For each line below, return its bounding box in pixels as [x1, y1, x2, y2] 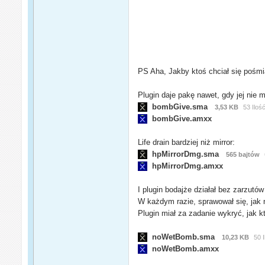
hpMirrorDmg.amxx [147, 161, 224, 170]
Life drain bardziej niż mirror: [138, 137, 235, 147]
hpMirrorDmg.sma [152, 149, 219, 159]
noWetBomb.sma [152, 232, 215, 241]
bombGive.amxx [147, 114, 212, 123]
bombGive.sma [152, 102, 208, 111]
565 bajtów [226, 150, 260, 158]
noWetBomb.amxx [147, 244, 219, 253]
